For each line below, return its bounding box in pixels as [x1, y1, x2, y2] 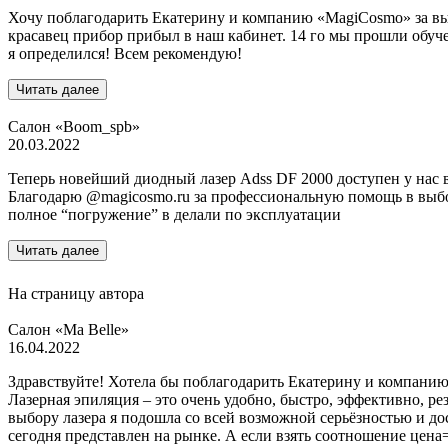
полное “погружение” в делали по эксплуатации [8, 206, 341, 224]
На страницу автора [8, 285, 144, 303]
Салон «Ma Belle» [8, 321, 129, 339]
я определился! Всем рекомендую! [8, 45, 242, 63]
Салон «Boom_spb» [8, 118, 140, 136]
